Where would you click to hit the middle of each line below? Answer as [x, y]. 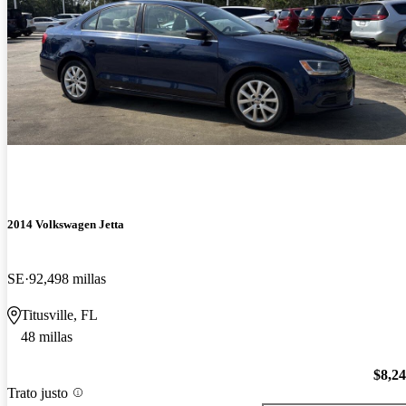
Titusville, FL [59, 314]
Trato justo [38, 392]
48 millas [47, 336]
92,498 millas [68, 278]
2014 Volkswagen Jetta [66, 225]
